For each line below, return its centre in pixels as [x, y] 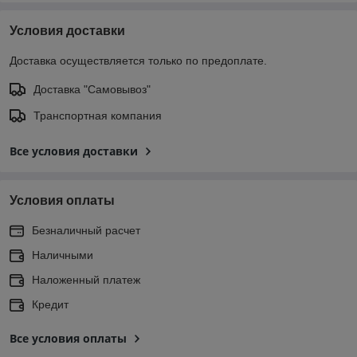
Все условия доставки [74, 151]
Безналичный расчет [86, 230]
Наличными [63, 255]
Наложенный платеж [86, 279]
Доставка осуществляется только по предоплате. [138, 60]
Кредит [50, 304]
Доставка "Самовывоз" [92, 89]
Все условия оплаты [68, 338]
